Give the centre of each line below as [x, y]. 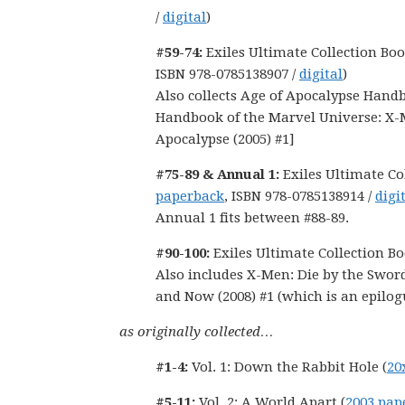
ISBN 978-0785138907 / [227, 74]
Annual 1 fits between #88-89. [252, 218]
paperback [190, 196]
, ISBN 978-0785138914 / [300, 196]
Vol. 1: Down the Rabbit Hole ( [287, 367]
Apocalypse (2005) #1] [225, 139]
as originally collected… [197, 332]
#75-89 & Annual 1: [219, 174]
